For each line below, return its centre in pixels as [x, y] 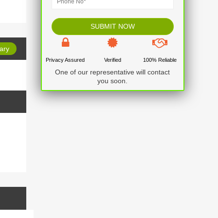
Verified [112, 60]
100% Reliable [160, 60]
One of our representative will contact [113, 72]
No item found [57, 75]
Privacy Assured [65, 60]
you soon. [113, 81]
